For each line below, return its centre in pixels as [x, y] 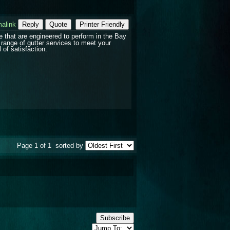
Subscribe [115, 218]
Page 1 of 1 [35, 145]
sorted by [69, 145]
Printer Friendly [102, 24]
